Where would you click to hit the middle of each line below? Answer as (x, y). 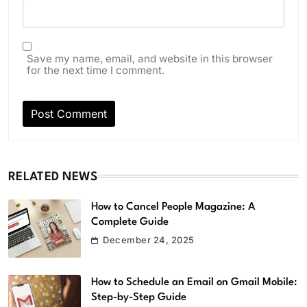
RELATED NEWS (53, 177)
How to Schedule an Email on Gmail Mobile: (194, 283)
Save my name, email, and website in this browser (150, 59)
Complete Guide (130, 222)
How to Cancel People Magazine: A (173, 207)
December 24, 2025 (149, 240)
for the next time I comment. (96, 71)
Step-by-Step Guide (139, 298)
